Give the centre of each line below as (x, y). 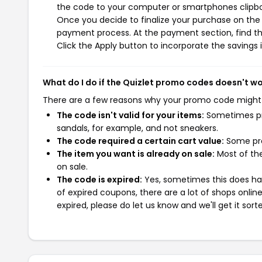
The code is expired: (99, 180)
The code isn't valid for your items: (130, 115)
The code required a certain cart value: (140, 141)
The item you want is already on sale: (136, 154)
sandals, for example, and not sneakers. (137, 128)
